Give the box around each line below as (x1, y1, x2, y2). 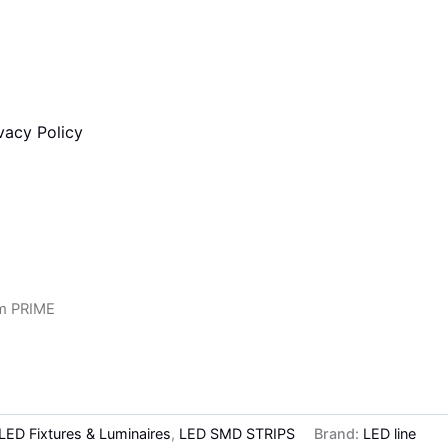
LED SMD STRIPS (179, 425, 296, 443)
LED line (363, 425, 417, 443)
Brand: (314, 425, 364, 443)
